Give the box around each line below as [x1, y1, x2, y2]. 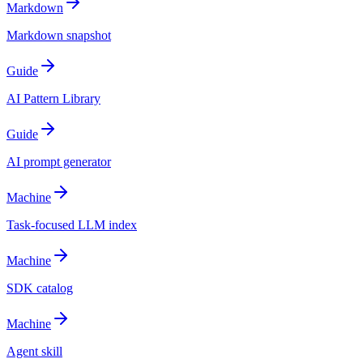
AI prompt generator [6, 155, 111, 169]
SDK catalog [6, 281, 73, 296]
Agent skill [6, 344, 62, 359]
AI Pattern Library [6, 92, 100, 106]
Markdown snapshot [6, 28, 111, 43]
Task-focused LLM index [6, 218, 137, 233]
